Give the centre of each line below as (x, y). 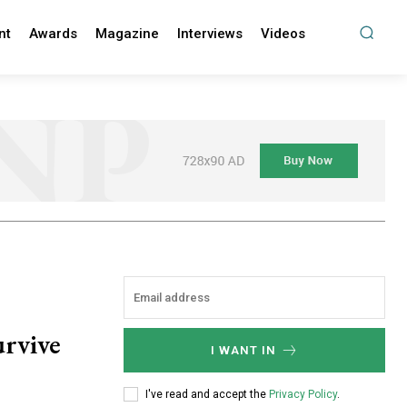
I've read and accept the (207, 394)
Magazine (127, 34)
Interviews (209, 34)
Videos (283, 34)
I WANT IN (243, 351)
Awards (53, 34)
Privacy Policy (303, 394)
